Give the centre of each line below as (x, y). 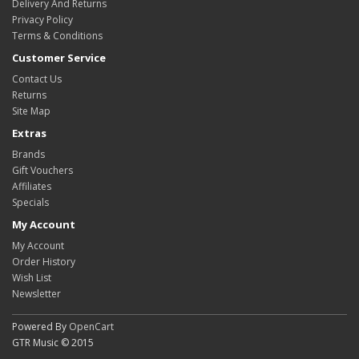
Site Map (31, 111)
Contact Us (37, 79)
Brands (28, 154)
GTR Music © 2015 (53, 343)
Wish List (32, 278)
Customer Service (59, 58)
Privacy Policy (42, 20)
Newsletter (36, 294)
